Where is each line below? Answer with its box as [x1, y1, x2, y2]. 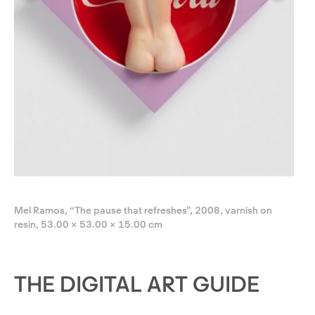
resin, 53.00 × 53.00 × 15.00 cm [14, 218, 162, 230]
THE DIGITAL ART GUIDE [14, 271, 259, 297]
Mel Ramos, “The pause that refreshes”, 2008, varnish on [14, 204, 272, 216]
